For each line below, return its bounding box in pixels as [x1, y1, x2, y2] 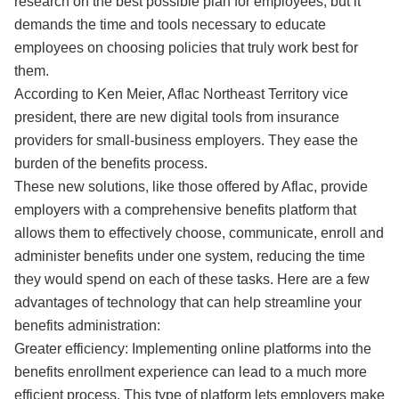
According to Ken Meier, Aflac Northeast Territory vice [14, 86, 348, 102]
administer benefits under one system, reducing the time [14, 248, 365, 264]
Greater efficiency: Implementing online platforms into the [14, 341, 371, 356]
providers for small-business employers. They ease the [14, 133, 358, 148]
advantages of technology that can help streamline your [14, 295, 362, 310]
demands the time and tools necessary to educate [14, 17, 326, 32]
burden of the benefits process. [14, 156, 208, 171]
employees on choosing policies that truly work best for [14, 40, 358, 55]
